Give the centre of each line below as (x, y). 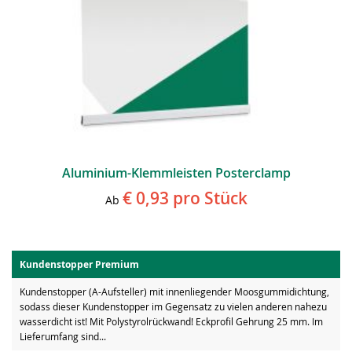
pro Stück (208, 198)
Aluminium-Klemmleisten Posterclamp (176, 173)
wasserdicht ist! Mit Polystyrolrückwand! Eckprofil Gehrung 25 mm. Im (171, 322)
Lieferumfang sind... (63, 337)
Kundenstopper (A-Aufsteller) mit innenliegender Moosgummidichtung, (174, 292)
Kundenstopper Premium (79, 265)
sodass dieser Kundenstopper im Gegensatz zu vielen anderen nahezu (173, 307)
